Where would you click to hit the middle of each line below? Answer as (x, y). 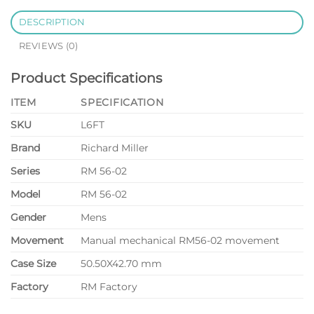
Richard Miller (115, 148)
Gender (28, 218)
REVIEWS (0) (48, 46)
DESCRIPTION (52, 22)
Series (25, 171)
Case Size (33, 264)
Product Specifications (86, 77)
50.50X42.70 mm (122, 264)
